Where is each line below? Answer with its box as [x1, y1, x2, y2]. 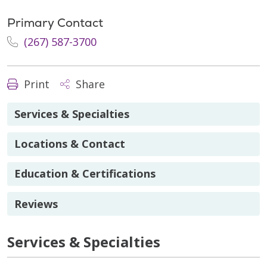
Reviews [14, 196, 58, 211]
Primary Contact [7, 14, 103, 30]
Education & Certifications [14, 166, 156, 181]
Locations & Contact [14, 136, 125, 151]
